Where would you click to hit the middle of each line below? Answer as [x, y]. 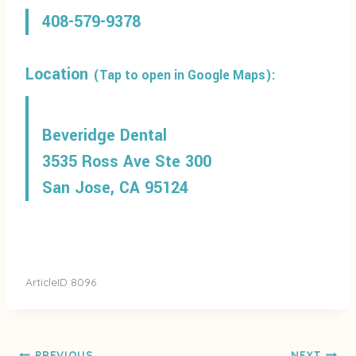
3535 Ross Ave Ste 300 [127, 162]
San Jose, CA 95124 [115, 188]
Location [59, 75]
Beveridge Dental [104, 136]
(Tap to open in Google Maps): [184, 75]
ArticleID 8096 [61, 282]
